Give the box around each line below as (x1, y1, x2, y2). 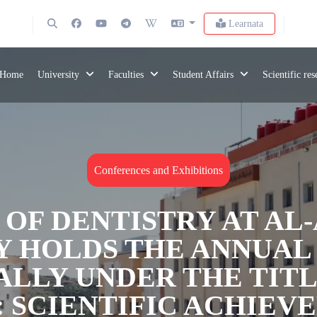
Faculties (108, 69, 146, 81)
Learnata (225, 18, 263, 29)
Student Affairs (173, 69, 236, 81)
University (37, 69, 82, 81)
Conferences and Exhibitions (94, 164, 223, 177)
